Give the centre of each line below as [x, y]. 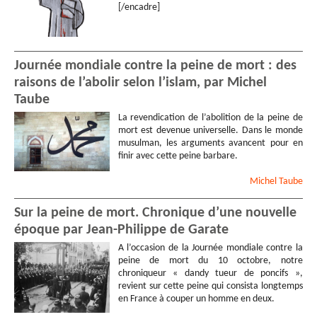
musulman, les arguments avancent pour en [210, 144]
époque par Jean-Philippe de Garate [121, 230]
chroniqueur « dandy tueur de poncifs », [210, 274]
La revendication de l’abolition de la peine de [210, 118]
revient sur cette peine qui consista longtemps [210, 287]
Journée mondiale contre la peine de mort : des [155, 66]
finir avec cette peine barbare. [178, 156]
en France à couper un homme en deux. [196, 299]
